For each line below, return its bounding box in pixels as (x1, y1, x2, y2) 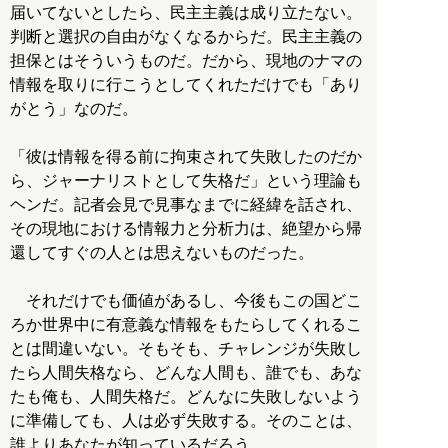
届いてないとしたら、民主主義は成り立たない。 (10, 3, 362, 21)
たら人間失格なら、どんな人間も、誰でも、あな (10, 363, 362, 381)
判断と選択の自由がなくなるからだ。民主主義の (10, 27, 362, 45)
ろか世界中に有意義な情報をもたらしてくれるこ (10, 315, 362, 333)
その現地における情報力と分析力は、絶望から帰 (10, 219, 362, 237)
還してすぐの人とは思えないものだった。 (10, 243, 314, 261)
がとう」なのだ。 (10, 99, 138, 117)
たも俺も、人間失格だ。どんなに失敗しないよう (10, 387, 362, 405)
